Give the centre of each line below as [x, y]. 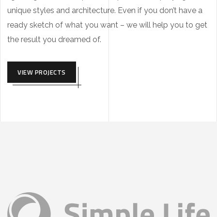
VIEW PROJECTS [42, 72]
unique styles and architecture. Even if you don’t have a [105, 10]
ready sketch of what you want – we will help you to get [107, 25]
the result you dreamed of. [54, 39]
